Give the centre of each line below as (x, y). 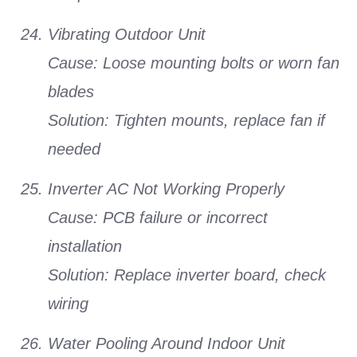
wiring (68, 304)
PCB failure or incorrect (183, 218)
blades (71, 91)
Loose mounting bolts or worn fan (219, 63)
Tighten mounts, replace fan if (217, 120)
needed (74, 149)
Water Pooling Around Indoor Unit (167, 344)
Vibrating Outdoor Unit (127, 34)
